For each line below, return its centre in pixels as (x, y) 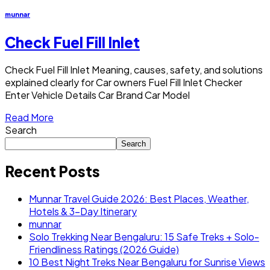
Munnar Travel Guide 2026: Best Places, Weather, (139, 198)
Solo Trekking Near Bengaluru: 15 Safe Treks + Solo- (144, 236)
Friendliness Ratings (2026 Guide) (104, 249)
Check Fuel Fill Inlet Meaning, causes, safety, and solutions (134, 69)
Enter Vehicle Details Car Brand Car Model (97, 95)
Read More (29, 117)
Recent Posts (52, 171)
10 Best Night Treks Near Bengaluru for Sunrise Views (147, 262)
